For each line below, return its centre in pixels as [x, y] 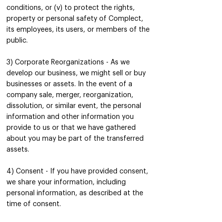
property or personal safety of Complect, [75, 19]
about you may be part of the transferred [75, 139]
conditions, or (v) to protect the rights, [71, 8]
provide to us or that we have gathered [71, 128]
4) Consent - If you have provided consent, [77, 171]
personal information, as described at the [75, 193]
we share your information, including [66, 182]
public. [17, 41]
